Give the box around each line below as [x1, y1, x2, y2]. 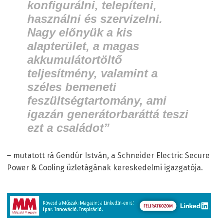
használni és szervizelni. [27, 12, 163, 26]
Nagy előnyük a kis [27, 26, 132, 39]
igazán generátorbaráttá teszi [27, 108, 188, 121]
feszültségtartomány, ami [27, 94, 166, 108]
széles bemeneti [27, 80, 116, 94]
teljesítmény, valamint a [27, 67, 158, 80]
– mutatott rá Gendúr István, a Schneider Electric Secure [7, 151, 210, 161]
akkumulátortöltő [27, 53, 122, 67]
